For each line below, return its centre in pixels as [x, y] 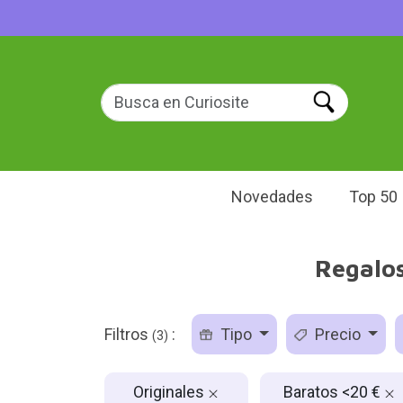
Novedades [272, 197]
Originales [170, 391]
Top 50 [373, 197]
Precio [337, 334]
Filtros [128, 334]
